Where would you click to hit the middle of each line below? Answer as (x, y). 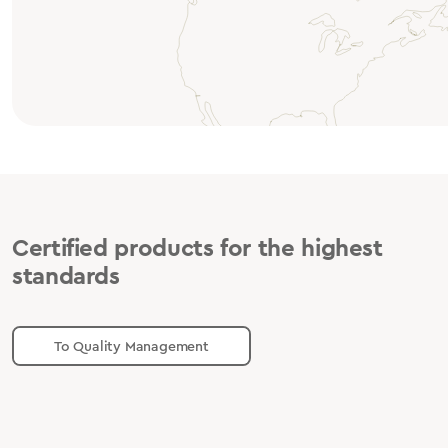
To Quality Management (131, 346)
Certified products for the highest (197, 248)
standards (66, 276)
